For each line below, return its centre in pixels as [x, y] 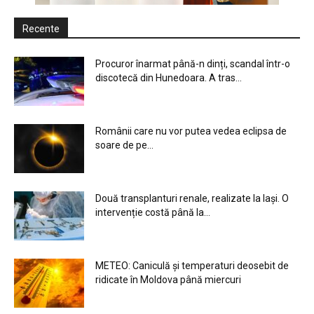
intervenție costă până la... [153, 212]
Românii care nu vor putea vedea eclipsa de [191, 131]
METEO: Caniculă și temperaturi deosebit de [192, 266]
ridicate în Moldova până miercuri [168, 280]
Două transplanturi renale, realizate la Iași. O [192, 198]
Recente [41, 29]
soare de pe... [124, 145]
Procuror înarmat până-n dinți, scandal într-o [193, 64]
